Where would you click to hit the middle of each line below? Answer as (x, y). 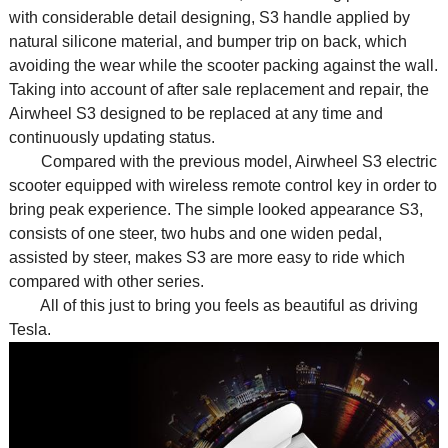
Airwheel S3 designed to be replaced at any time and (195, 114)
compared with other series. (106, 282)
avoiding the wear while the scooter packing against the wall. (223, 66)
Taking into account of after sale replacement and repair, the (218, 90)
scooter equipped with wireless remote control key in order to (222, 186)
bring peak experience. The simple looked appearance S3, (215, 210)
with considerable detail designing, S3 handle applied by (209, 18)
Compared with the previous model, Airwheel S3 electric (222, 162)
